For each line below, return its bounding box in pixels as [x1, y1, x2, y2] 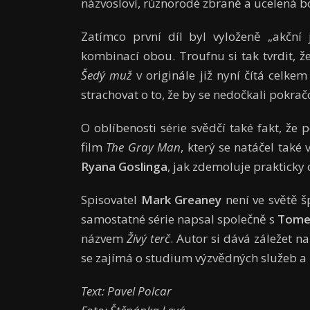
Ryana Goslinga [81, 158, 167, 175]
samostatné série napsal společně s [81, 211, 277, 228]
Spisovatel [81, 192, 141, 208]
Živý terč [126, 230, 170, 247]
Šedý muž [81, 67, 137, 84]
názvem [81, 230, 127, 247]
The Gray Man [106, 139, 181, 156]
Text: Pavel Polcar [81, 283, 172, 300]
